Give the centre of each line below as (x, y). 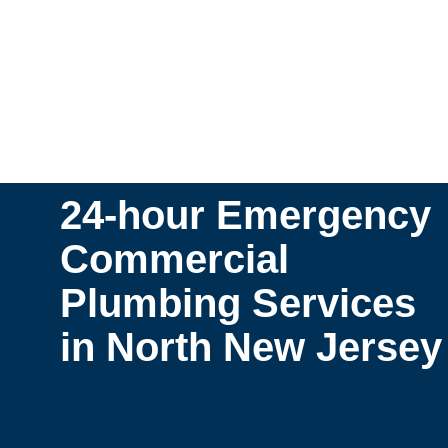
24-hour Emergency (245, 214)
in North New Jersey (251, 346)
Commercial (174, 258)
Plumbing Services (238, 302)
